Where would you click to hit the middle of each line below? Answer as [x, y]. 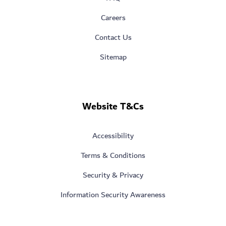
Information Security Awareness [113, 195]
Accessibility [113, 136]
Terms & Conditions [113, 155]
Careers [113, 18]
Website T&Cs [113, 106]
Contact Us [113, 37]
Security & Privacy [113, 175]
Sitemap [113, 57]
